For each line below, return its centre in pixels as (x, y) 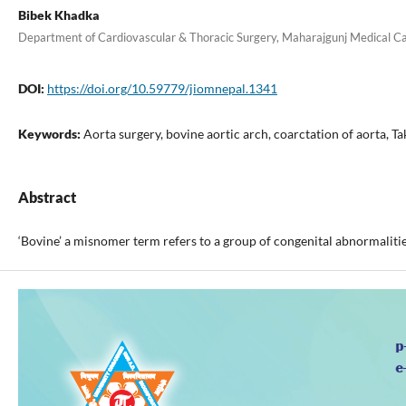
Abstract (47, 197)
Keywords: (50, 133)
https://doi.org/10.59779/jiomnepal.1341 (162, 88)
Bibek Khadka (58, 14)
